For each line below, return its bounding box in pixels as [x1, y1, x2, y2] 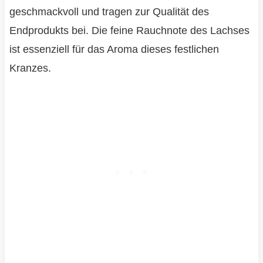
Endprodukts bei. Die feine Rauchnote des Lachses [9, 25, 249, 37]
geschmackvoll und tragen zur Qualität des [9, 6, 209, 18]
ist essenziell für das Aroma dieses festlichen [9, 43, 219, 56]
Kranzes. [9, 62, 51, 75]
